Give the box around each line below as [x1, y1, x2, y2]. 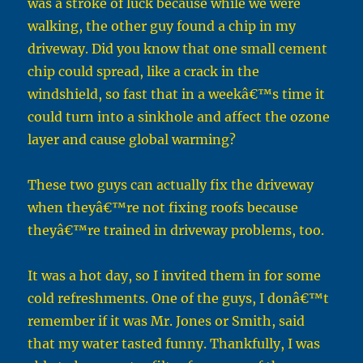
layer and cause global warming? [28, 131, 237, 148]
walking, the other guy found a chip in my [28, 18, 297, 35]
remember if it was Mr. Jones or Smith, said [28, 313, 305, 330]
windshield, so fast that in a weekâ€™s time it [28, 86, 326, 103]
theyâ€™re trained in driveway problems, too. [28, 222, 325, 239]
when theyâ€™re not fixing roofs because [28, 199, 299, 216]
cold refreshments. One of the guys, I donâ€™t [28, 290, 330, 307]
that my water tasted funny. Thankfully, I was [28, 335, 321, 352]
